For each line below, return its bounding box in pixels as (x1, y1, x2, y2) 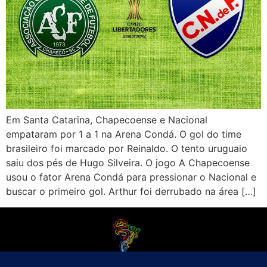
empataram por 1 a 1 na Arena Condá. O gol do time (6, 128, 241, 141)
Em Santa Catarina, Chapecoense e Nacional (6, 114, 207, 126)
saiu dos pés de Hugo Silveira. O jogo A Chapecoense (6, 157, 250, 169)
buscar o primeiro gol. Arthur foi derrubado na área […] (6, 185, 256, 198)
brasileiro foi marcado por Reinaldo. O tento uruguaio (6, 142, 247, 155)
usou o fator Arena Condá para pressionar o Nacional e (6, 171, 256, 184)
